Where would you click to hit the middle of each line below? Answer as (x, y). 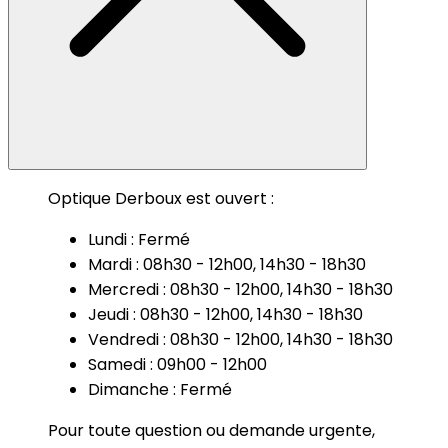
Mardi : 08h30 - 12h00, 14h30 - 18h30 (227, 264)
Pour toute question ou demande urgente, (211, 430)
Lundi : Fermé (139, 239)
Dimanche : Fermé (160, 389)
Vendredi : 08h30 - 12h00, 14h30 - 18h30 (240, 339)
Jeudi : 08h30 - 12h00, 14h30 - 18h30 (225, 314)
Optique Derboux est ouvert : (161, 198)
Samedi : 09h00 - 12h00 (177, 364)
